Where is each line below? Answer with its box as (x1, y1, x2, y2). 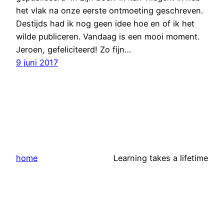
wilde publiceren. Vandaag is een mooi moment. (16, 31, 199, 42)
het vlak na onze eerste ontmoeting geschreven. (16, 5, 203, 16)
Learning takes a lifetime (113, 153, 208, 163)
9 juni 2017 (16, 57, 58, 68)
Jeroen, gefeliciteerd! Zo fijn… (16, 44, 131, 55)
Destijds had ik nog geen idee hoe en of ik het (16, 18, 194, 29)
